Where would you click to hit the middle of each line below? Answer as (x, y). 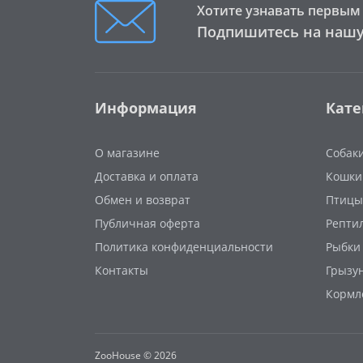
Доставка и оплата (147, 176)
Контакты (122, 270)
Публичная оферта (147, 223)
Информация (146, 107)
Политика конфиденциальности (184, 246)
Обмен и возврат (143, 199)
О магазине (127, 152)
